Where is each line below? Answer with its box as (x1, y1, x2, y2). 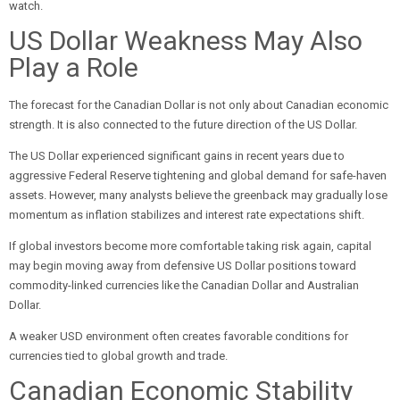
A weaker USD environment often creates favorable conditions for (9, 329, 348, 343)
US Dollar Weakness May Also (9, 25, 362, 56)
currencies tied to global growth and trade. (9, 349, 228, 362)
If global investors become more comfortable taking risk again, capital (9, 239, 371, 253)
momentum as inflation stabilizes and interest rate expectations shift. (9, 208, 364, 221)
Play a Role (9, 52, 138, 83)
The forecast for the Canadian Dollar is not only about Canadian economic (9, 98, 388, 112)
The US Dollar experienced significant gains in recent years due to (9, 149, 345, 162)
